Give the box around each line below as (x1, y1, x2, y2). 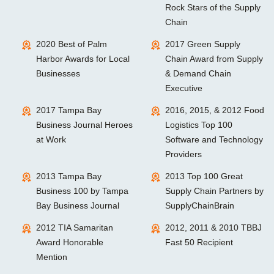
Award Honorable (36, 237, 103, 247)
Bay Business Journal (36, 201, 119, 210)
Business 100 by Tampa (36, 186, 128, 196)
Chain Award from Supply (165, 54, 263, 64)
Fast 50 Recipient (165, 237, 233, 247)
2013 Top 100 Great (165, 171, 243, 181)
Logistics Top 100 (165, 120, 232, 130)
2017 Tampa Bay (36, 105, 102, 115)
